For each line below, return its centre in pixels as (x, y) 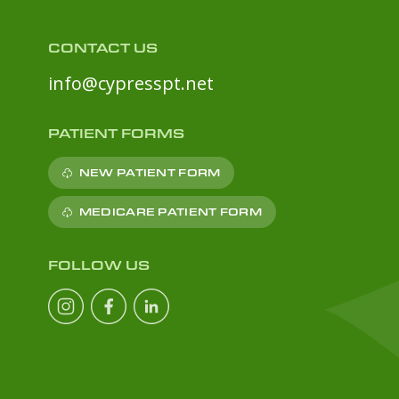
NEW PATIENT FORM (150, 172)
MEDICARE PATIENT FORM (170, 212)
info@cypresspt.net (130, 83)
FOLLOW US (98, 265)
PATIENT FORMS (116, 133)
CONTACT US (102, 48)
